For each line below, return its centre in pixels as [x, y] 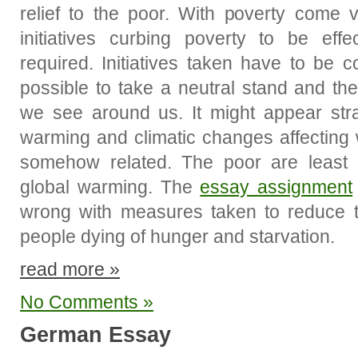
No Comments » [87, 302]
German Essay [95, 335]
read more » [70, 269]
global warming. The [110, 187]
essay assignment [276, 187]
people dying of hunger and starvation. [177, 237]
